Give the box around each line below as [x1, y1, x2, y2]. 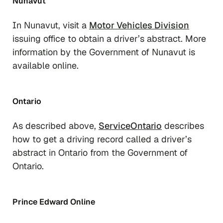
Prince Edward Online [12, 196, 95, 207]
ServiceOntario [99, 119, 162, 131]
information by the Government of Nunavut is [12, 46, 195, 58]
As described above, [12, 119, 99, 131]
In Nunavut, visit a [12, 19, 89, 31]
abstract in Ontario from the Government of [12, 146, 188, 158]
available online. [12, 59, 79, 71]
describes [162, 119, 204, 131]
